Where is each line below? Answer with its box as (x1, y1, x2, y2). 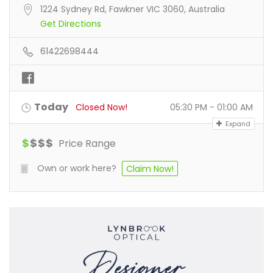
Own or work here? (37, 162, 116, 174)
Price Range (56, 136, 116, 151)
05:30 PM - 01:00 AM (170, 101, 253, 113)
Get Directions (40, 18, 101, 30)
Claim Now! (126, 163, 174, 175)
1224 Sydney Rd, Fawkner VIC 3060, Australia (40, 3, 225, 15)
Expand (224, 119, 250, 129)
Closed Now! (76, 101, 127, 113)
